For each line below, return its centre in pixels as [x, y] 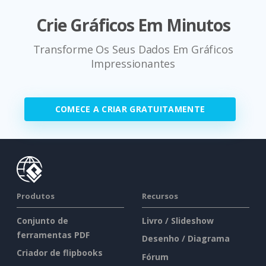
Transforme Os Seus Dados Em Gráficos [133, 49]
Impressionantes [133, 63]
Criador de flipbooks [60, 253]
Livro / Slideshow [178, 220]
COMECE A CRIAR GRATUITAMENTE [130, 109]
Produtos [36, 196]
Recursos [160, 196]
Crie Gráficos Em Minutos [133, 25]
